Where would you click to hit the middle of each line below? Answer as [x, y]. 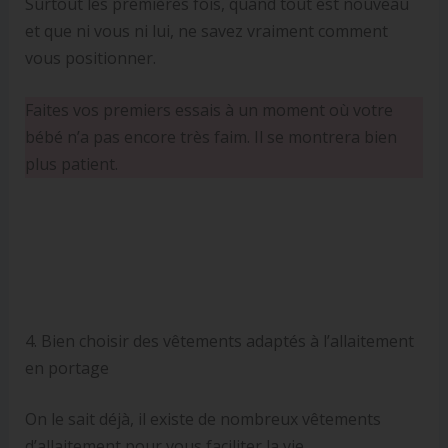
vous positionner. [90, 57]
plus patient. [71, 164]
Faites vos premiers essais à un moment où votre [208, 110]
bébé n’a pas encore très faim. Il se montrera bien [210, 137]
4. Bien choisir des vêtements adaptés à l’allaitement [219, 340]
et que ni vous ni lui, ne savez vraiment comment [206, 30]
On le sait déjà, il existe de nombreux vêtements [202, 418]
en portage [66, 367]
